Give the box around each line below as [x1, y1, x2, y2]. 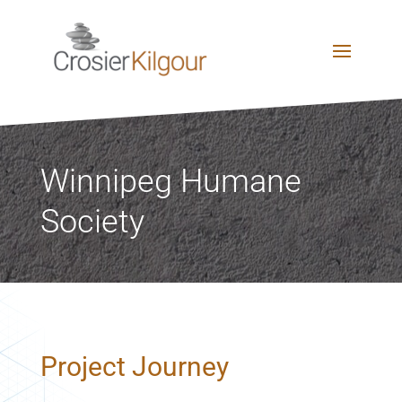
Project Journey [39, 351, 229, 382]
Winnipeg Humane [39, 162, 301, 200]
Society [39, 203, 144, 240]
